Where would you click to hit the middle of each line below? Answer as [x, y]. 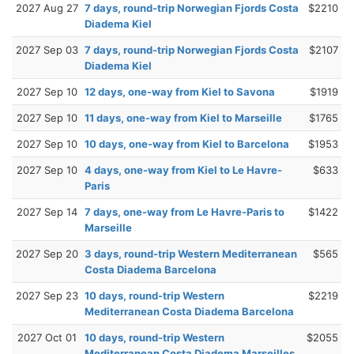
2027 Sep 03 [47, 49]
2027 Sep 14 [47, 211]
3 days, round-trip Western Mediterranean [191, 253]
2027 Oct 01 [47, 337]
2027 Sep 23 [47, 295]
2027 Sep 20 [47, 253]
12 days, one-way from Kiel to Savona [180, 91]
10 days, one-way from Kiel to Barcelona [187, 143]
